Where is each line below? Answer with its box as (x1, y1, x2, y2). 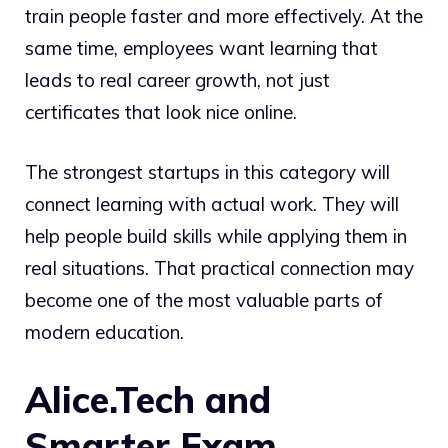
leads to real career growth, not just (25, 67, 330, 92)
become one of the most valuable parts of (25, 288, 383, 313)
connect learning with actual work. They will (25, 192, 399, 217)
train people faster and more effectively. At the (25, 3, 423, 28)
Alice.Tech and (25, 376, 271, 422)
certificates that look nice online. (25, 99, 297, 124)
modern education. (25, 320, 184, 345)
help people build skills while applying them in (25, 224, 407, 249)
